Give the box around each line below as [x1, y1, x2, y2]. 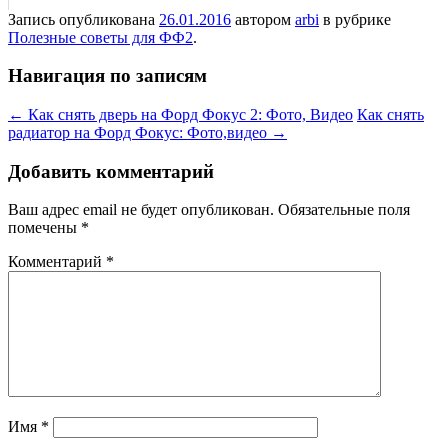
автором [231, 10, 295, 28]
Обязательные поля [278, 201, 410, 219]
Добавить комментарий [8, 160, 214, 182]
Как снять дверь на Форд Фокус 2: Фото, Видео [24, 105, 353, 123]
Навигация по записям [8, 65, 207, 87]
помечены [8, 219, 81, 237]
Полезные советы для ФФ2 [8, 28, 193, 46]
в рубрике [319, 10, 391, 28]
